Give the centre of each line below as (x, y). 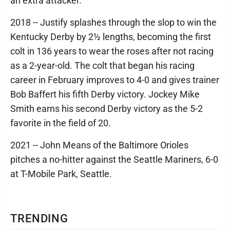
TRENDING (40, 218)
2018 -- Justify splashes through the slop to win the (113, 22)
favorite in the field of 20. (61, 123)
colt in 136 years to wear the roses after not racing (112, 51)
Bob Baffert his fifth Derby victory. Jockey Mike (105, 94)
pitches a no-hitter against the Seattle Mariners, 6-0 (114, 159)
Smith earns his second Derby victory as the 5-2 (107, 109)
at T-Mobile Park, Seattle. (61, 174)
